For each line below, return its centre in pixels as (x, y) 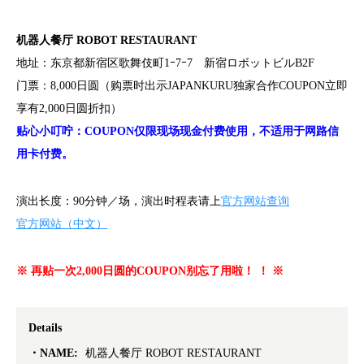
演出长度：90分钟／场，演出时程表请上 (119, 201)
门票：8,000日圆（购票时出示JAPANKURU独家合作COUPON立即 (182, 86)
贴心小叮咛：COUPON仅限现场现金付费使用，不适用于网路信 (178, 132)
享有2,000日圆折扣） (69, 109)
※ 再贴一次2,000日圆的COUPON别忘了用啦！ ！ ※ (150, 271)
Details (45, 328)
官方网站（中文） (62, 224)
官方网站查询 (255, 201)
